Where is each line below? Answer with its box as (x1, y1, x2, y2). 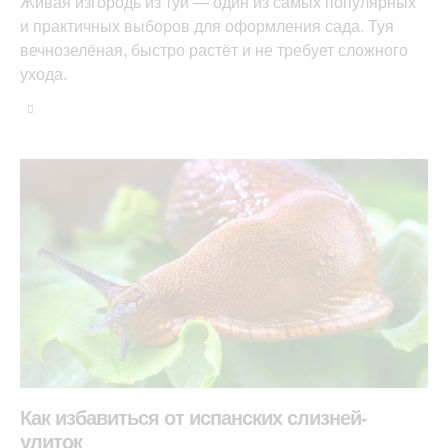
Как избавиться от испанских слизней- (20, 406, 367, 429)
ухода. (20, 65, 67, 83)
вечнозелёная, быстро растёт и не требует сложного (20, 41, 408, 59)
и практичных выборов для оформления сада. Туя (20, 17, 394, 35)
